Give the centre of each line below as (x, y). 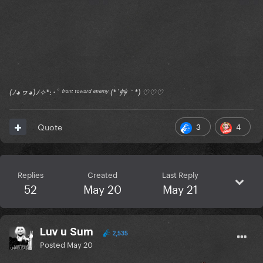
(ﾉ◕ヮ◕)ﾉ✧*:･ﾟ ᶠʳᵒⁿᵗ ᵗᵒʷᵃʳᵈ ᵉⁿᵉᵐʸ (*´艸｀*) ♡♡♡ (86, 92)
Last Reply (180, 174)
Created (103, 174)
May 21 (180, 188)
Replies (31, 174)
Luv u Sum (67, 232)
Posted (53, 244)
